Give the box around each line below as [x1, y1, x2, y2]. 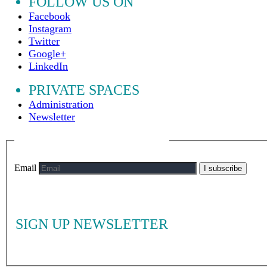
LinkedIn [29, 60, 68, 72]
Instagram [29, 22, 72, 35]
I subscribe [204, 163, 242, 173]
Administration [29, 98, 94, 110]
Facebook [29, 10, 70, 22]
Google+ [29, 47, 66, 60]
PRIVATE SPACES [29, 82, 139, 98]
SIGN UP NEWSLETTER [15, 216, 168, 232]
